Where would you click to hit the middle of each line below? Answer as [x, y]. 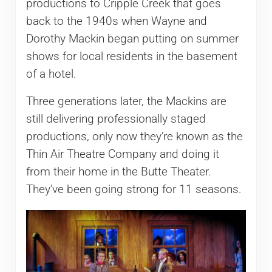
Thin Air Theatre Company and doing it [122, 155]
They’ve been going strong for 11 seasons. [134, 190]
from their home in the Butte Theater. [118, 172]
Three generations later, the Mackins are [126, 102]
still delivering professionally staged [116, 119]
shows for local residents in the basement [131, 57]
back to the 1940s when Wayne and [116, 22]
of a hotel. [51, 74]
